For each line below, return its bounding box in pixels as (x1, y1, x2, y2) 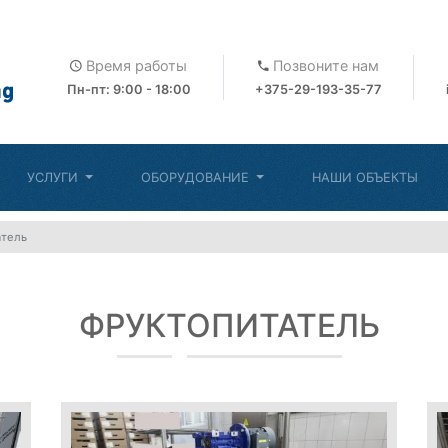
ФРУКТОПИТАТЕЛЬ (78, 306, 380, 345)
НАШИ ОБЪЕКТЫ (311, 170, 418, 185)
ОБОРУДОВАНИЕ (140, 170, 253, 185)
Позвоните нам (269, 56, 379, 74)
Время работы (82, 56, 187, 74)
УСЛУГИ (26, 170, 82, 185)
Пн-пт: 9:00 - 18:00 (66, 81, 191, 97)
